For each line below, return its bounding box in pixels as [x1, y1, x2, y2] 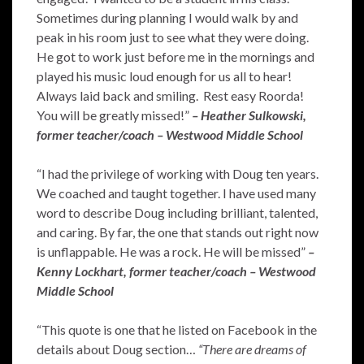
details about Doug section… [37, 341, 198, 357]
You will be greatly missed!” [37, 107, 192, 123]
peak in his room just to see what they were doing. [37, 29, 309, 45]
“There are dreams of [198, 341, 306, 357]
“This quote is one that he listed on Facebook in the [37, 322, 317, 337]
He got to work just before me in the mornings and [37, 49, 314, 64]
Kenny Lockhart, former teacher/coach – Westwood [37, 263, 316, 279]
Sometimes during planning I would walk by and [37, 10, 298, 25]
